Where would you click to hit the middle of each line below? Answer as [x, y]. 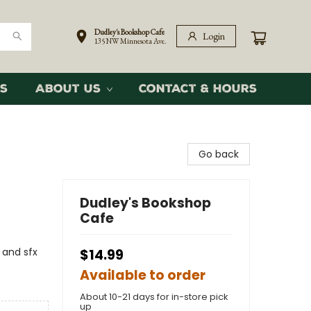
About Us [68, 89]
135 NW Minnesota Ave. [131, 41]
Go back [219, 154]
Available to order [143, 275]
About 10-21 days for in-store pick [154, 297]
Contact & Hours [198, 89]
